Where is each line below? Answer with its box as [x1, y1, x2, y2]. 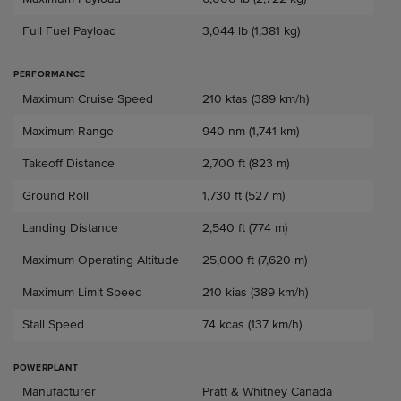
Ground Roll [22, 188, 89, 202]
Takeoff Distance [22, 156, 115, 170]
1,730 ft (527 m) [202, 188, 285, 202]
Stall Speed [22, 317, 84, 331]
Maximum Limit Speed [22, 285, 142, 299]
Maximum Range [22, 124, 114, 138]
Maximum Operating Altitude [22, 252, 179, 267]
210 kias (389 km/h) [202, 285, 308, 299]
